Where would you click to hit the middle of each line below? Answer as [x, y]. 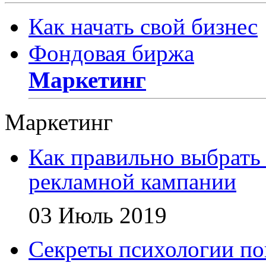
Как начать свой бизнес [143, 26]
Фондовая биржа [111, 53]
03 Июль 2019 [98, 215]
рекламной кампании [132, 181]
